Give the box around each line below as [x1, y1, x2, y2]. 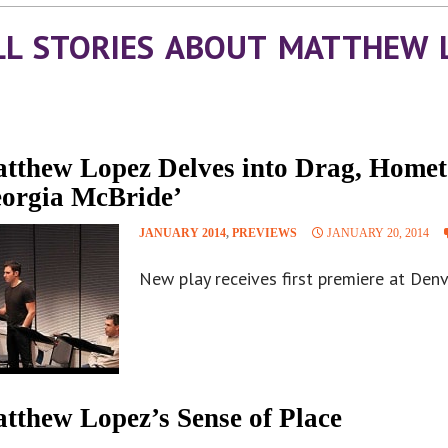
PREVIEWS [232, 226, 297, 241]
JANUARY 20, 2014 [327, 226, 429, 241]
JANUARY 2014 [139, 226, 226, 241]
